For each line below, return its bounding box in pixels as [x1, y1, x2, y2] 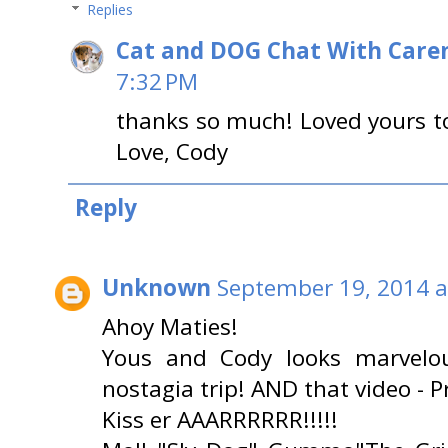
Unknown [102, 272, 211, 304]
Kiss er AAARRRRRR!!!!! [102, 404, 338, 436]
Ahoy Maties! [102, 311, 238, 343]
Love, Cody [116, 135, 228, 167]
